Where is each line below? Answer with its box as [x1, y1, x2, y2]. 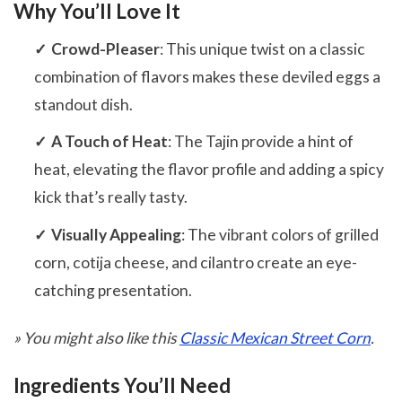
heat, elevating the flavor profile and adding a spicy [33, 160, 384, 179]
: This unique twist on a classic [159, 39, 365, 58]
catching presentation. [33, 280, 192, 300]
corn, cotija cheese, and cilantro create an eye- [33, 252, 357, 272]
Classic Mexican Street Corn [179, 328, 371, 348]
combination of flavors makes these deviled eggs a [33, 66, 380, 86]
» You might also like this [13, 328, 179, 348]
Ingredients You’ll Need [13, 373, 231, 398]
